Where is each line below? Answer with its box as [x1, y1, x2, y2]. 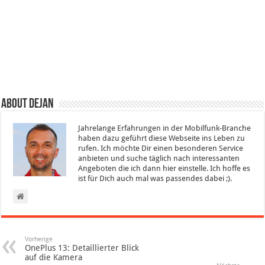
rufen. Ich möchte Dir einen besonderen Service [78, 144, 244, 153]
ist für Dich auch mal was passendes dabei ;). [78, 174, 232, 183]
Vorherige [25, 235, 53, 244]
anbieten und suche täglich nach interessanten [78, 154, 240, 163]
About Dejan [1, 98, 54, 112]
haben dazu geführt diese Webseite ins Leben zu [78, 134, 245, 143]
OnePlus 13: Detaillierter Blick [25, 243, 140, 253]
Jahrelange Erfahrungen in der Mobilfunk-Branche [78, 124, 251, 133]
